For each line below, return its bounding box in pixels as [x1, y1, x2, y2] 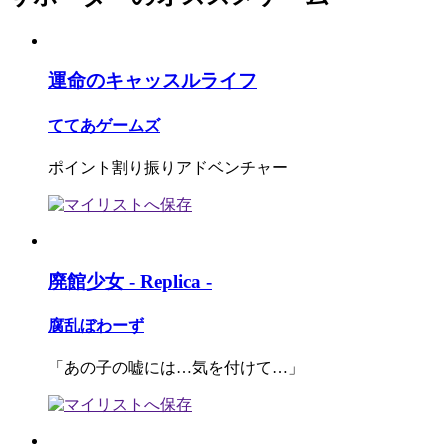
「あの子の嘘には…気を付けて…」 [48, 359, 304, 377]
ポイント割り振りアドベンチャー [48, 158, 288, 176]
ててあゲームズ [48, 116, 160, 134]
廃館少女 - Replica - [48, 270, 212, 292]
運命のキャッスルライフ [48, 70, 257, 92]
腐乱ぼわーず [48, 316, 144, 334]
